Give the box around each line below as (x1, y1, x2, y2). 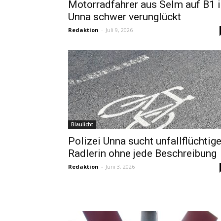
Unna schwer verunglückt (68, 11, 181, 23)
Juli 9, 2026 (106, 26, 133, 34)
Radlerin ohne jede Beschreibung (68, 147, 217, 159)
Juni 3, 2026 (106, 163, 135, 170)
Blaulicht (71, 121, 93, 128)
